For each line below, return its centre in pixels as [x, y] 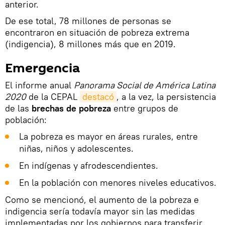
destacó [98, 97]
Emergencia [42, 69]
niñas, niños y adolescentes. [76, 149]
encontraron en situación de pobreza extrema [97, 33]
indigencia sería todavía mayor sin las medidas [100, 211]
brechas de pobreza [70, 108]
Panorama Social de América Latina [145, 85]
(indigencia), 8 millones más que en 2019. [90, 44]
